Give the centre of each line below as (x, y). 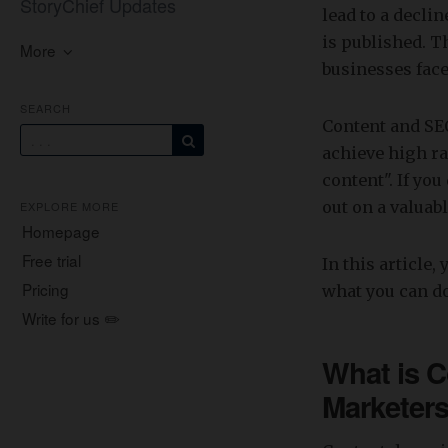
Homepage (61, 231)
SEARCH (45, 108)
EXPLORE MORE (69, 206)
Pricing (45, 289)
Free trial (51, 260)
